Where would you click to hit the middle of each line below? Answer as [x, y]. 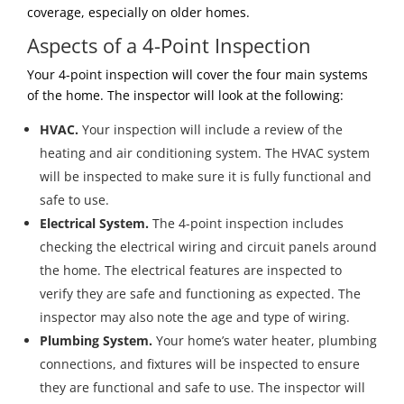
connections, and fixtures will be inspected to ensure [200, 364]
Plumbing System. [96, 341]
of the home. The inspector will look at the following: [185, 96]
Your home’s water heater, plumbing [265, 341]
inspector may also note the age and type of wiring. [195, 317]
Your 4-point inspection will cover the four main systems [197, 75]
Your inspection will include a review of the [211, 130]
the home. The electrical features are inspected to [191, 271]
